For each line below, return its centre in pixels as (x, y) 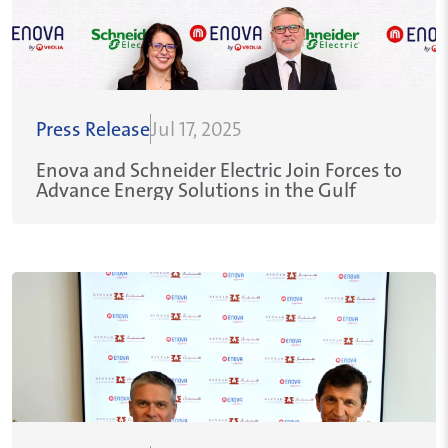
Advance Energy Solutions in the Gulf (196, 190)
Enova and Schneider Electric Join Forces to (219, 170)
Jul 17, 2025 (196, 129)
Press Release (93, 129)
